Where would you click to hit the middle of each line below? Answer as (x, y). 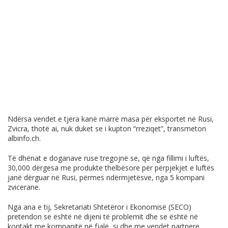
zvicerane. (24, 187)
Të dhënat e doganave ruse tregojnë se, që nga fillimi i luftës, (108, 158)
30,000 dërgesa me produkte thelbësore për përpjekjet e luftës (111, 167)
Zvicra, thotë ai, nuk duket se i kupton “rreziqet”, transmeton (107, 128)
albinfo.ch (23, 138)
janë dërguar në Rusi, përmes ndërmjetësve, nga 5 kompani (106, 177)
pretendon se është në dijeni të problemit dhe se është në (103, 216)
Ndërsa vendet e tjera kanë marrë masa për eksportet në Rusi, (111, 119)
